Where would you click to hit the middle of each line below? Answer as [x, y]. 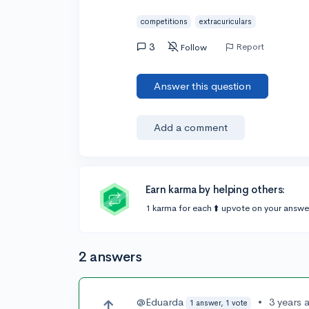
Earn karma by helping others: [215, 189]
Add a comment [191, 127]
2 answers [110, 257]
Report [250, 46]
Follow [194, 47]
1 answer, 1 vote [218, 302]
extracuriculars [226, 21]
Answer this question [203, 86]
